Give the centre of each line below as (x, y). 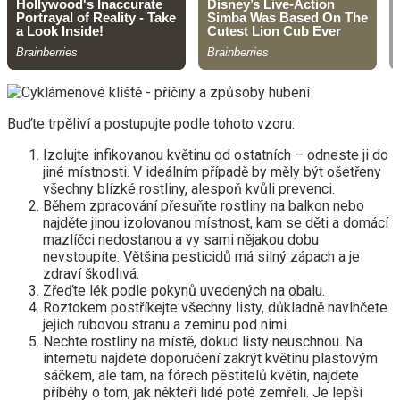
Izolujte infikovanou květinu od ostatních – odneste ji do (216, 155)
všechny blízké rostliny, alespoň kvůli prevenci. (189, 189)
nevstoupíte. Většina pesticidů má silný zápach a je (201, 257)
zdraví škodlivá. (91, 274)
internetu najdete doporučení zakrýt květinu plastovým (210, 359)
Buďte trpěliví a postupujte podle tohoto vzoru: (151, 124)
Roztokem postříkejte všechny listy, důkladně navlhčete (215, 308)
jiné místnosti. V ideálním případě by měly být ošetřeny (212, 172)
